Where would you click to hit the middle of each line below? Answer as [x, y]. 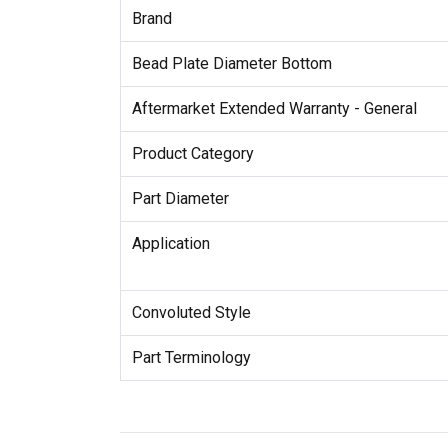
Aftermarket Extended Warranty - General [274, 109]
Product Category [192, 154]
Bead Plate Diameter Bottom [231, 64]
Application [170, 244]
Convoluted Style [191, 313]
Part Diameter [180, 199]
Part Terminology [191, 358]
